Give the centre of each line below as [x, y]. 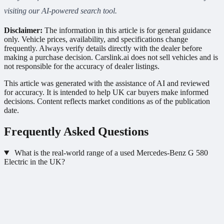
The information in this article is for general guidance [127, 30]
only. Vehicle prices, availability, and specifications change [96, 39]
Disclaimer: [23, 30]
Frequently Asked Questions [76, 132]
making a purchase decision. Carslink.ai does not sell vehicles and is [111, 57]
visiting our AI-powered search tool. [60, 11]
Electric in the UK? [34, 161]
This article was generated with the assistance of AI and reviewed [107, 83]
